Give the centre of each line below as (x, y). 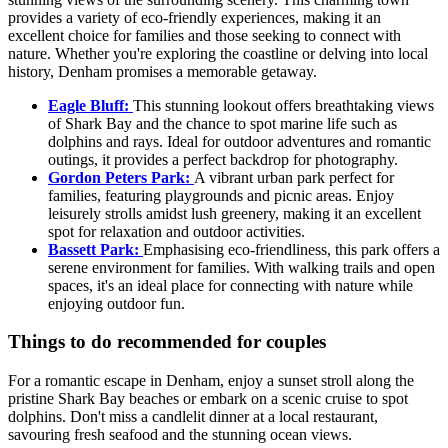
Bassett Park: (95, 249)
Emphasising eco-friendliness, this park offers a (291, 249)
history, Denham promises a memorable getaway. (162, 71)
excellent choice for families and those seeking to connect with (204, 35)
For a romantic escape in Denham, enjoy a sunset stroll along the (211, 380)
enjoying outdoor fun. (116, 303)
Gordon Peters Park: (121, 177)
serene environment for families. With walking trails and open (241, 267)
